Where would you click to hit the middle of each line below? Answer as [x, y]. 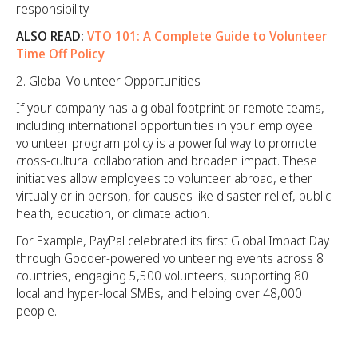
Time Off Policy [60, 54]
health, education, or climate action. [113, 214]
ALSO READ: [52, 36]
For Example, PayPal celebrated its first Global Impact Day [173, 241]
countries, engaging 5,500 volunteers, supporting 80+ [166, 276]
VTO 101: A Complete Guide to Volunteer [207, 36]
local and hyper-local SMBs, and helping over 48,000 [159, 294]
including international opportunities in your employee [164, 126]
